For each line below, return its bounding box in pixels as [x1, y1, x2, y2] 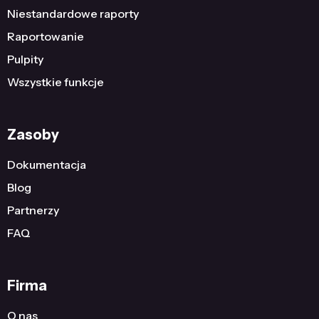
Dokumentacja [7, 157, 86, 172]
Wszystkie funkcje [7, 75, 104, 89]
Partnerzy [7, 203, 59, 217]
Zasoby [7, 126, 59, 143]
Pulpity [7, 52, 43, 66]
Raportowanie [7, 29, 84, 43]
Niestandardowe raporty [7, 6, 139, 21]
